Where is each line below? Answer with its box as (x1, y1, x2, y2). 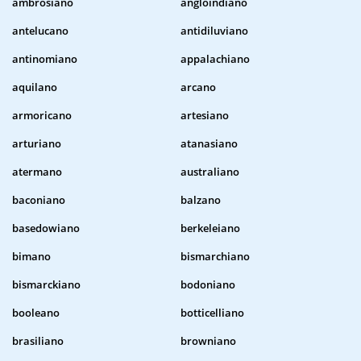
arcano (180, 80, 216, 95)
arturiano (12, 136, 61, 151)
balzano (180, 193, 221, 208)
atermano (12, 164, 62, 180)
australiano (180, 164, 239, 180)
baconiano (12, 193, 65, 208)
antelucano (12, 23, 68, 39)
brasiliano (12, 334, 64, 349)
